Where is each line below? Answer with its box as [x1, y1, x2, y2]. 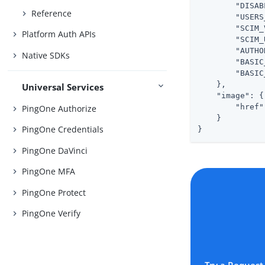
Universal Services [22, 81, 104, 93]
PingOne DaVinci [22, 144, 88, 156]
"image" [216, 91, 250, 100]
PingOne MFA [22, 166, 76, 177]
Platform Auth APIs [22, 28, 96, 40]
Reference [31, 7, 72, 19]
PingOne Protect [22, 186, 86, 198]
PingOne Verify [22, 208, 81, 219]
